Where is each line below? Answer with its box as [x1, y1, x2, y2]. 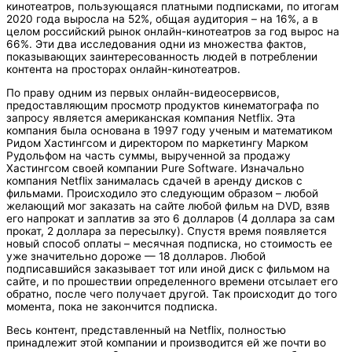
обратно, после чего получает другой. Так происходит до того [6, 288, 337, 301]
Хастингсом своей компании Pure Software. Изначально [6, 162, 304, 175]
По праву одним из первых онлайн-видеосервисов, [6, 86, 280, 100]
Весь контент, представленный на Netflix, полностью [6, 323, 286, 336]
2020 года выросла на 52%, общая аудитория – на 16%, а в [6, 13, 318, 26]
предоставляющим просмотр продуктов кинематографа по [6, 99, 319, 112]
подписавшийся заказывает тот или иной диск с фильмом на [6, 262, 330, 276]
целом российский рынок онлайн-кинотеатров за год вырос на [6, 25, 339, 38]
